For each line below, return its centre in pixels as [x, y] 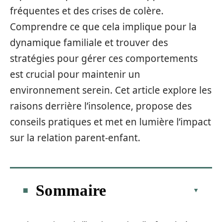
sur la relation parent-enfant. [75, 138]
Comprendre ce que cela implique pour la [103, 27]
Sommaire [71, 190]
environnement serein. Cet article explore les [111, 90]
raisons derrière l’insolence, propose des [101, 106]
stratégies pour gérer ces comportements [104, 58]
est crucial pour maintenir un [75, 74]
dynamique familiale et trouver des [89, 43]
